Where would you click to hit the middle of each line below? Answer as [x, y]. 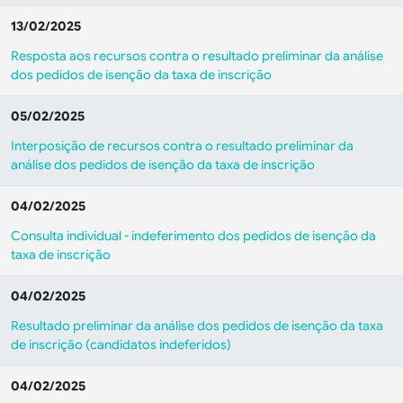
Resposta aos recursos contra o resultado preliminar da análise [197, 56]
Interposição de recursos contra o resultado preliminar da [182, 146]
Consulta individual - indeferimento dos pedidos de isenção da [193, 236]
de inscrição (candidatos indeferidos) [121, 345]
